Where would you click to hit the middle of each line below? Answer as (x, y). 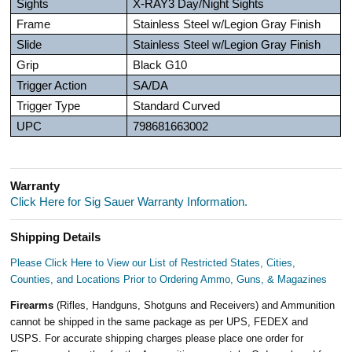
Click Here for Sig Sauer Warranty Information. (129, 202)
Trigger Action (52, 85)
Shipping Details (56, 237)
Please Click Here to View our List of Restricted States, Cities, (153, 262)
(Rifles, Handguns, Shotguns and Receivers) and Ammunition (196, 305)
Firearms (34, 305)
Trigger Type (49, 106)
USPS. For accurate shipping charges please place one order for (157, 338)
